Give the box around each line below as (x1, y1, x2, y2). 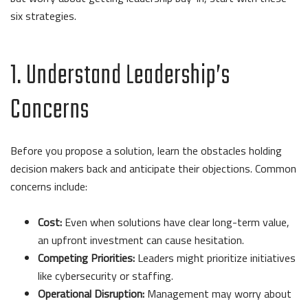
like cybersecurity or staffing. (38, 267, 173, 284)
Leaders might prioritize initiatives (135, 249, 296, 266)
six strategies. (10, 7, 79, 24)
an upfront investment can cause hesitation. (38, 231, 244, 248)
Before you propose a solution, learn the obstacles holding (10, 142, 282, 159)
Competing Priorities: (38, 249, 135, 266)
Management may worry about (144, 285, 291, 302)
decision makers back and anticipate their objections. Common (10, 159, 296, 177)
